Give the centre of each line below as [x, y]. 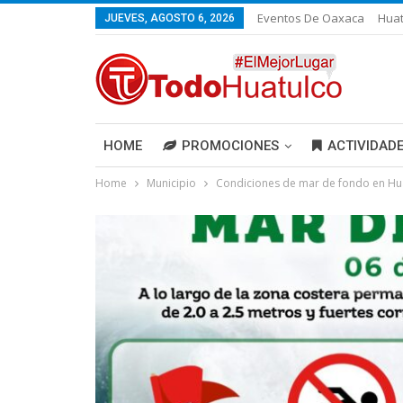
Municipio [171, 183]
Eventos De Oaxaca [311, 18]
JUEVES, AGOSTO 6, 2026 [170, 18]
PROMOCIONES [230, 146]
